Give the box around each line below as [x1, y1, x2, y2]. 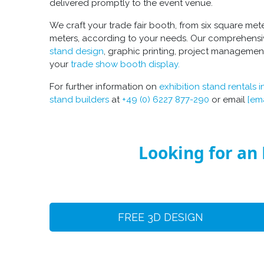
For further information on [49, 81, 159, 92]
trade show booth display [71, 58, 178, 70]
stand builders [49, 94, 109, 105]
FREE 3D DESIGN [117, 211, 203, 224]
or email [209, 94, 247, 105]
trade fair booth [109, 19, 175, 31]
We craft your [49, 19, 109, 31]
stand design [49, 45, 104, 57]
